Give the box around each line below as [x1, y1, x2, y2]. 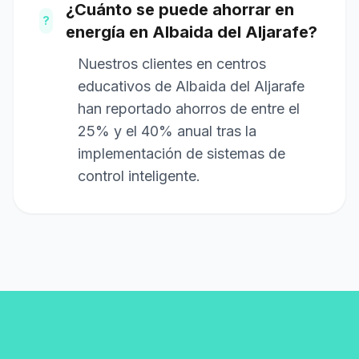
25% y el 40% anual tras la [78, 123, 256, 139]
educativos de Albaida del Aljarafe [78, 78, 305, 95]
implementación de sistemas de [78, 145, 285, 162]
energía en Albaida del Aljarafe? [65, 22, 317, 42]
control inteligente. [78, 167, 200, 184]
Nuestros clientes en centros [78, 55, 266, 72]
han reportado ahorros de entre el [78, 100, 300, 117]
